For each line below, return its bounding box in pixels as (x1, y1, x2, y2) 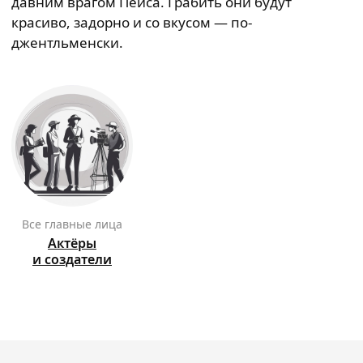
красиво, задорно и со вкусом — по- (11, 13, 252, 32)
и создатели (32, 250, 112, 268)
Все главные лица (29, 216, 122, 232)
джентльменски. (11, 33, 123, 52)
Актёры (48, 234, 96, 252)
